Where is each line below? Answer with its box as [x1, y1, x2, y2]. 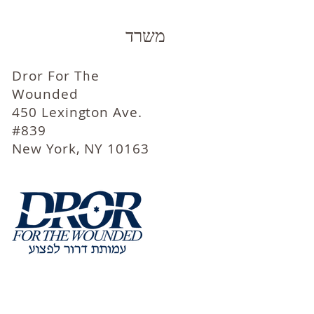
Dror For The [12, 67, 100, 85]
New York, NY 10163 [12, 139, 150, 158]
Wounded [12, 85, 78, 103]
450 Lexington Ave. [12, 103, 143, 121]
